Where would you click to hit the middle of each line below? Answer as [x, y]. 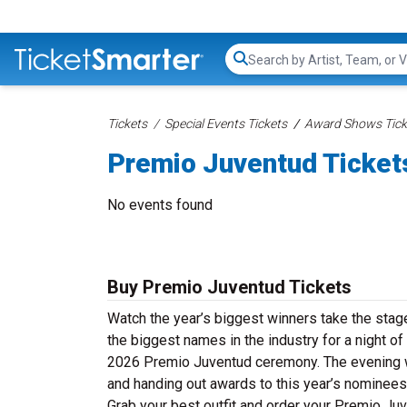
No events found [160, 205]
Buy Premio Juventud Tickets [229, 287]
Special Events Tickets [226, 124]
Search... [273, 68]
